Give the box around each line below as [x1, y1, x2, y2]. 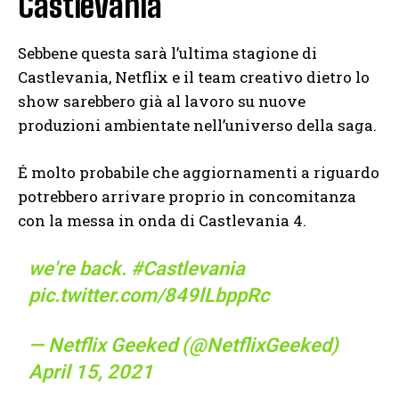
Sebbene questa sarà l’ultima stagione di [18, 42, 317, 63]
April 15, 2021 [28, 360, 154, 383]
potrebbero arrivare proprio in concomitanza [18, 185, 356, 207]
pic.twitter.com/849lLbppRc [28, 283, 270, 306]
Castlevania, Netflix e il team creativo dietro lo [18, 66, 370, 87]
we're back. [28, 256, 132, 280]
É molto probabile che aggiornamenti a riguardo [18, 161, 379, 183]
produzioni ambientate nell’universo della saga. [18, 114, 377, 135]
